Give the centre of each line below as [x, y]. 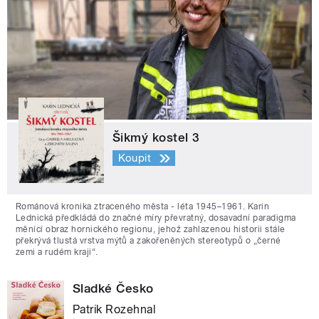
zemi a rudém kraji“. [57, 252]
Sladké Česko [113, 288]
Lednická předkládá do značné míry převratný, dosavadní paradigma [156, 218]
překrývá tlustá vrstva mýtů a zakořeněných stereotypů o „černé [148, 240]
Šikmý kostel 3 [156, 137]
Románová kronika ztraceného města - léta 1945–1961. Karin [143, 206]
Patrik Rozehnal [114, 309]
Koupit [135, 158]
